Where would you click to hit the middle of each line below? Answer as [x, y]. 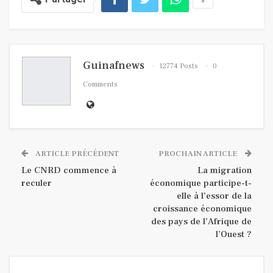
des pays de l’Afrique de [201, 222]
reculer [37, 183]
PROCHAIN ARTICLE [199, 154]
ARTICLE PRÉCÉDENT [76, 154]
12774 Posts [179, 66]
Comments [100, 85]
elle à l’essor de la [214, 196]
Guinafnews [114, 66]
